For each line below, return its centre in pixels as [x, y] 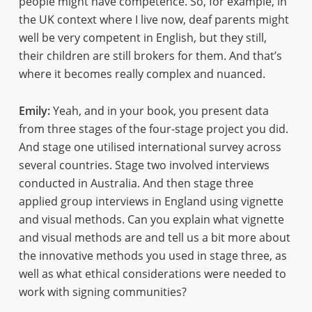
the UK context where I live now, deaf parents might [154, 19]
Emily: [34, 111]
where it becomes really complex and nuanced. [142, 74]
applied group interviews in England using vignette [151, 201]
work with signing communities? [102, 292]
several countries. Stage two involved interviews [144, 165]
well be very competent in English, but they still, [142, 38]
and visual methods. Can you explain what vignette [151, 219]
